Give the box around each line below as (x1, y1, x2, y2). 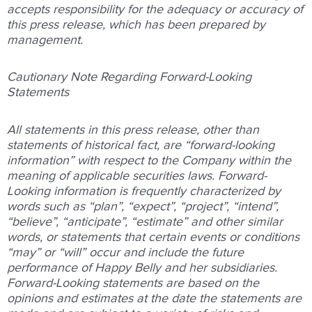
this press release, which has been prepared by (7, 18, 265, 31)
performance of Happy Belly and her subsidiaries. (7, 261, 277, 274)
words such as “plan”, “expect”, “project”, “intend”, (7, 200, 279, 213)
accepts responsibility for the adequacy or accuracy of (7, 3, 303, 16)
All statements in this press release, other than (7, 123, 259, 136)
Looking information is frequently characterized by (7, 185, 281, 198)
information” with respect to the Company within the (7, 154, 291, 167)
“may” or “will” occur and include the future (7, 246, 244, 259)
